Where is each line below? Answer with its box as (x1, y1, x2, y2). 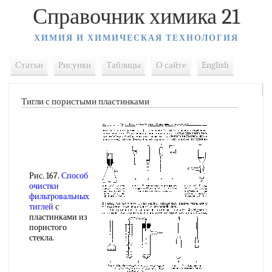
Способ (61, 171, 88, 181)
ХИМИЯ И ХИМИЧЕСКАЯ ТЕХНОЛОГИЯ (33, 33, 239, 43)
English (202, 59, 229, 70)
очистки (29, 181, 59, 191)
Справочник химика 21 (32, 4, 240, 29)
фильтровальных (29, 191, 89, 202)
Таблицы (106, 59, 141, 70)
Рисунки (58, 59, 91, 70)
